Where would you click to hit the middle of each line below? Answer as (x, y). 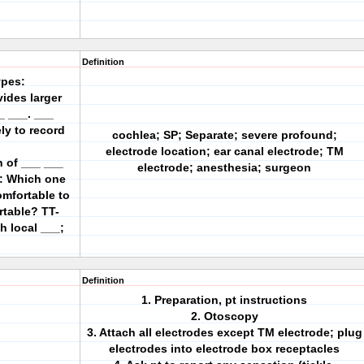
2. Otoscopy (224, 316)
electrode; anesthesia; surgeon (224, 167)
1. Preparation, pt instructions (224, 300)
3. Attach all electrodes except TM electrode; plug (224, 332)
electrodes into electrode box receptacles (224, 349)
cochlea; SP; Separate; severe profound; (224, 135)
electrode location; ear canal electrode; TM (224, 151)
